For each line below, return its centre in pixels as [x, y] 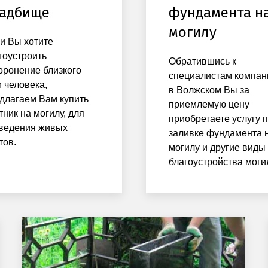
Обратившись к [202, 62]
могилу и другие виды [217, 148]
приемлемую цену [209, 105]
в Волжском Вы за [209, 90]
